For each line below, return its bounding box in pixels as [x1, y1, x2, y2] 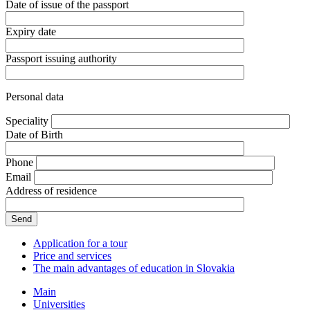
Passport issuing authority [6, 52, 117, 64]
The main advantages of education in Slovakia [33, 262, 235, 274]
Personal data [6, 90, 64, 102]
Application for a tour [33, 237, 127, 249]
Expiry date [6, 25, 56, 37]
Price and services [33, 249, 111, 262]
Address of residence [6, 184, 97, 197]
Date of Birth [6, 128, 63, 140]
